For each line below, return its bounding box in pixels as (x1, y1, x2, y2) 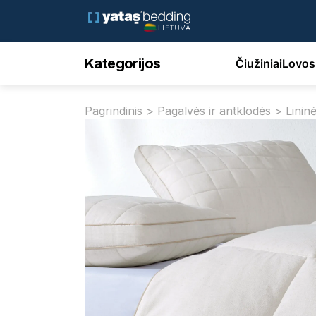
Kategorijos (85, 55, 161, 72)
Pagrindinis (85, 104, 142, 118)
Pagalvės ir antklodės (157, 104, 271, 118)
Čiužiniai (236, 56, 283, 71)
